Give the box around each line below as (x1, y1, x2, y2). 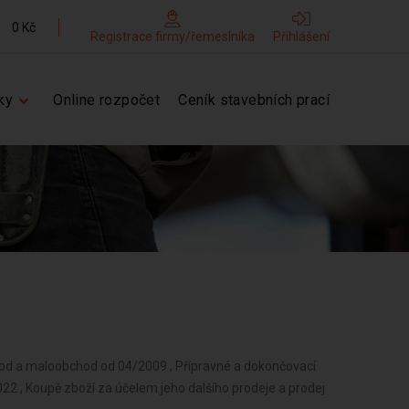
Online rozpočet (53, 91, 161, 109)
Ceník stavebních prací (178, 91, 330, 109)
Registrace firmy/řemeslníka (90, 29, 255, 44)
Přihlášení (273, 29, 330, 44)
